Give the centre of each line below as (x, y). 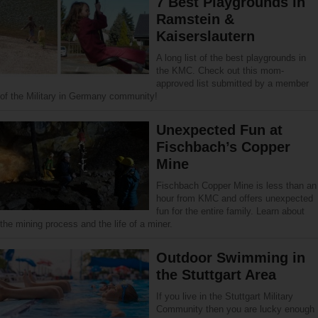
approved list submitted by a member (232, 83)
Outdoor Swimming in (231, 258)
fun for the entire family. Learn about (230, 211)
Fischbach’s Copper (223, 147)
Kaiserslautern (205, 36)
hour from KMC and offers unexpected (235, 198)
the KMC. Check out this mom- (220, 71)
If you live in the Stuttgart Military (225, 296)
